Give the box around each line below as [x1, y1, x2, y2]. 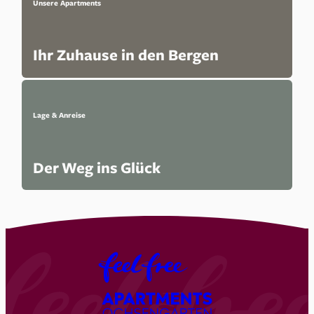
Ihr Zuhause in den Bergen [33, 44, 219, 66]
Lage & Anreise [33, 110, 86, 121]
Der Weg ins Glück [33, 156, 161, 178]
